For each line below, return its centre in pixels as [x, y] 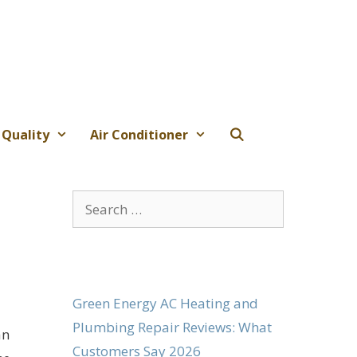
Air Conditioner [139, 134]
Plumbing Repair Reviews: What [172, 327]
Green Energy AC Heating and [165, 303]
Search [93, 201]
